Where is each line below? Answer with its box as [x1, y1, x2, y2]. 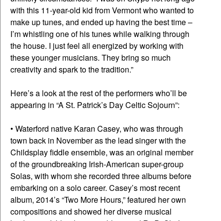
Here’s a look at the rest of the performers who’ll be [10, 87, 187, 99]
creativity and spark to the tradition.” [10, 64, 133, 75]
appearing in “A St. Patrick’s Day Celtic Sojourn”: [10, 99, 180, 111]
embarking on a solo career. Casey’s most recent [10, 182, 180, 194]
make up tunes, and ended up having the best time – [10, 16, 192, 28]
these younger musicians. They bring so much [10, 52, 171, 64]
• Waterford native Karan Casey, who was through [10, 123, 183, 135]
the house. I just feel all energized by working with [10, 40, 184, 52]
